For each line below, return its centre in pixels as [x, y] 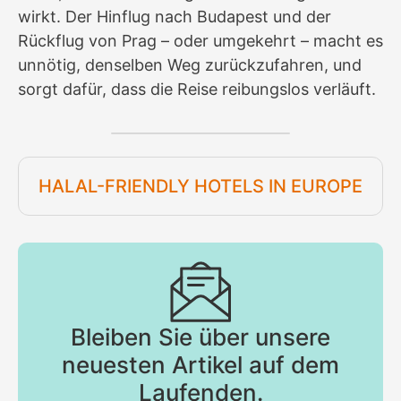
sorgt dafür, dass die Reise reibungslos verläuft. [197, 89]
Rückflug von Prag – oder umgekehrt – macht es [200, 40]
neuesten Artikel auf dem [200, 364]
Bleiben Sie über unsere [200, 337]
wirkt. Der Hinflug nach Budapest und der [175, 16]
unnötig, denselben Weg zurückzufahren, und [190, 64]
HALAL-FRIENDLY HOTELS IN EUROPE [200, 186]
